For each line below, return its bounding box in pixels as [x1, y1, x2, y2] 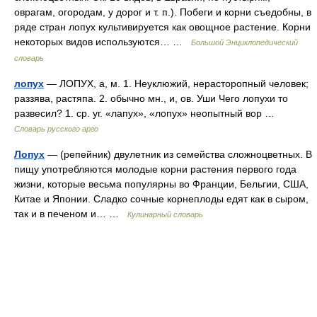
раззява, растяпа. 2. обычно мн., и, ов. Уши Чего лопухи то [14, 93, 288, 104]
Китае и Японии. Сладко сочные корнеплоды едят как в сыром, [14, 193, 309, 204]
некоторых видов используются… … [14, 36, 191, 47]
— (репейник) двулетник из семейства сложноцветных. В [45, 149, 312, 160]
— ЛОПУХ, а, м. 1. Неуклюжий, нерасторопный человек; [44, 78, 309, 89]
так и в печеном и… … [14, 208, 127, 219]
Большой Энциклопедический [191, 38, 298, 47]
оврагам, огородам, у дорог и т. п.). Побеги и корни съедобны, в [14, 6, 311, 18]
